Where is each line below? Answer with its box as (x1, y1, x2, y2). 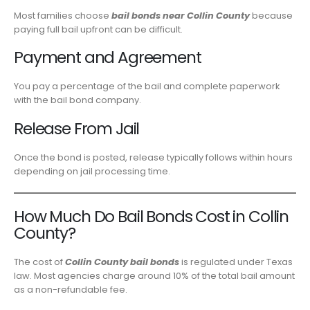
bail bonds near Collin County (111, 8, 250, 22)
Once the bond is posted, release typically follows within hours (14, 150, 293, 164)
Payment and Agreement (14, 46, 201, 69)
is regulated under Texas (179, 255, 293, 268)
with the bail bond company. (14, 93, 141, 107)
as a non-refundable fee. (14, 282, 127, 296)
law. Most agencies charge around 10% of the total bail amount (14, 268, 295, 282)
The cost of (14, 255, 65, 268)
